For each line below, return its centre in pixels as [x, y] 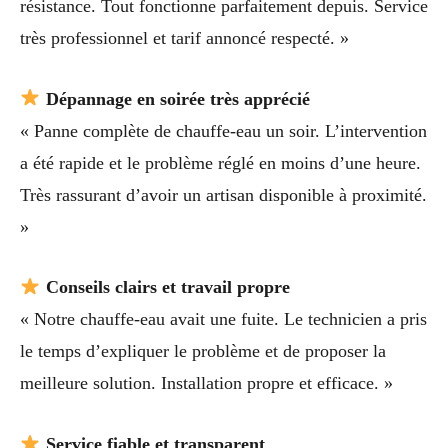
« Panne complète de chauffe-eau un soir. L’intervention [223, 130]
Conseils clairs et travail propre [167, 287]
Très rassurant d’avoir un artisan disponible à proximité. [223, 194]
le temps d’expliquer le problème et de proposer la [203, 351]
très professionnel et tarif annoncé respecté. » [184, 37]
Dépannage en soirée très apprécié [177, 98]
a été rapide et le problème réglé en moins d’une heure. [220, 162]
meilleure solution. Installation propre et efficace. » [206, 383]
